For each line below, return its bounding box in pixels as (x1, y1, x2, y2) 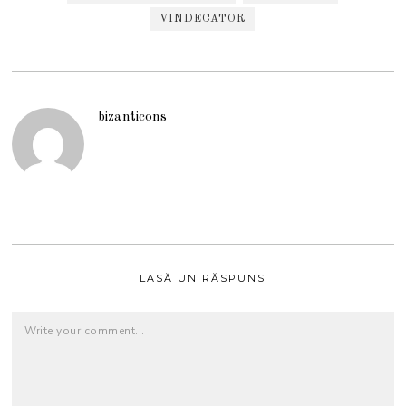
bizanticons (98, 110, 168, 124)
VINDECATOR (159, 14, 246, 24)
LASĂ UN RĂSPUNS (140, 272, 266, 285)
